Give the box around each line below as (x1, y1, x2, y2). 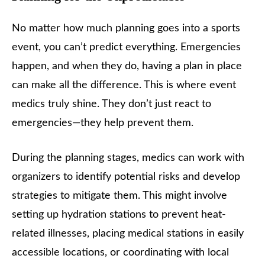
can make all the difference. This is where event (12, 80, 236, 91)
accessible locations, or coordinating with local (12, 247, 229, 258)
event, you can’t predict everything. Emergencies (12, 42, 241, 53)
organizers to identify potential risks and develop (12, 172, 240, 183)
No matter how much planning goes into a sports (12, 23, 240, 34)
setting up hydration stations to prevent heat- (12, 209, 226, 221)
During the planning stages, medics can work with (12, 153, 244, 164)
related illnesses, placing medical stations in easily (12, 228, 244, 240)
